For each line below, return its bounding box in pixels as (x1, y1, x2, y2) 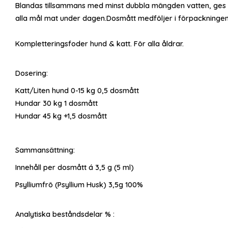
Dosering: (15, 69, 48, 78)
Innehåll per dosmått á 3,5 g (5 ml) (15, 162, 134, 172)
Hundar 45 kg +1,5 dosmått (15, 111, 107, 121)
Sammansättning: (15, 146, 75, 155)
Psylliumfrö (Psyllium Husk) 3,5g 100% (15, 180, 143, 189)
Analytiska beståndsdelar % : (15, 210, 115, 219)
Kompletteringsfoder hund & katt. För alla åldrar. (15, 39, 184, 48)
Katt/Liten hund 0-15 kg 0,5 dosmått (15, 86, 139, 96)
